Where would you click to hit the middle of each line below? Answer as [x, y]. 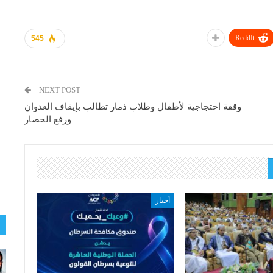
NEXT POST [60, 90]
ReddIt [245, 38]
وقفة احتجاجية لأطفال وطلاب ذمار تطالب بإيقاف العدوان [133, 107]
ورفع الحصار [48, 119]
